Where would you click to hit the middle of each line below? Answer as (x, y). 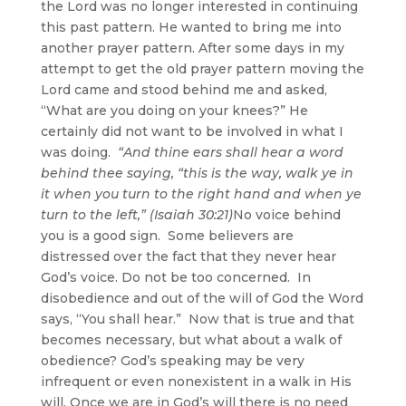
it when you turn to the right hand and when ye (201, 193)
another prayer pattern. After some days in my (192, 48)
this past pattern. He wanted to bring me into (191, 27)
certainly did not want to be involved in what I (192, 131)
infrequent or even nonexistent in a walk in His (196, 381)
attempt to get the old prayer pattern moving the (202, 68)
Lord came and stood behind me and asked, (184, 89)
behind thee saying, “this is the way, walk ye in (197, 173)
